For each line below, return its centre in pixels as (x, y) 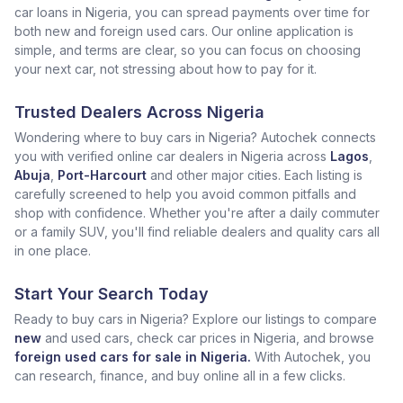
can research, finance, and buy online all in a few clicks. (180, 376)
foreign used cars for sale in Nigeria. (133, 357)
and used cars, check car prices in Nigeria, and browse (210, 338)
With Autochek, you (313, 357)
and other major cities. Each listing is (256, 175)
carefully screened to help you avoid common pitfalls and (185, 194)
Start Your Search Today (112, 294)
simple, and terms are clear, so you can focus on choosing (188, 50)
